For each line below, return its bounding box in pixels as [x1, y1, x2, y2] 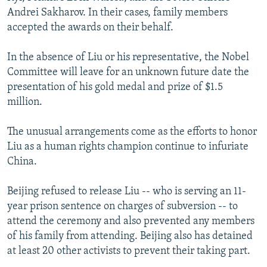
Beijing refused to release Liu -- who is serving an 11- [7, 186, 246, 198]
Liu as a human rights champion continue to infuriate [7, 141, 249, 153]
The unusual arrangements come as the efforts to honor [7, 126, 257, 138]
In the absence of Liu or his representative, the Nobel [7, 52, 249, 64]
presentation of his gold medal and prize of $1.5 [7, 82, 223, 94]
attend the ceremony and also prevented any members [7, 216, 254, 228]
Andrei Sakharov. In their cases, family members [7, 7, 228, 19]
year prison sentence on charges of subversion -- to [7, 201, 238, 213]
